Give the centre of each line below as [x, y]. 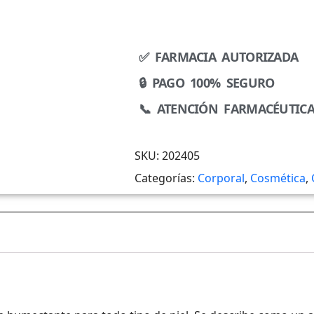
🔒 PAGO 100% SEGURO [207, 82]
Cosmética [278, 178]
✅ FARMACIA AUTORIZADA [219, 56]
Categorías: [166, 178]
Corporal [221, 178]
